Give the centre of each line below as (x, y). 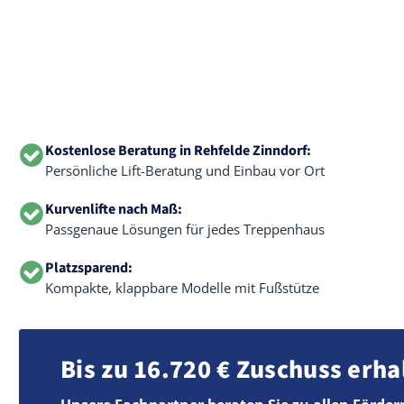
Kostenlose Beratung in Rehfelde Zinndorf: (178, 151)
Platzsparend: (89, 268)
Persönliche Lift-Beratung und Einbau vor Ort (185, 170)
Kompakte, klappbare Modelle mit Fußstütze (182, 288)
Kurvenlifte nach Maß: (114, 209)
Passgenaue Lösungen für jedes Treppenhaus (185, 229)
